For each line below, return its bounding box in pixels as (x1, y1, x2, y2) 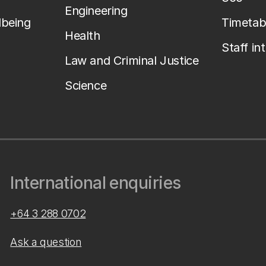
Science (65, 78, 107, 93)
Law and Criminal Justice (65, 53, 199, 68)
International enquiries (10, 173, 181, 193)
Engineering (65, 4, 128, 18)
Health (65, 28, 100, 43)
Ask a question (10, 236, 82, 248)
